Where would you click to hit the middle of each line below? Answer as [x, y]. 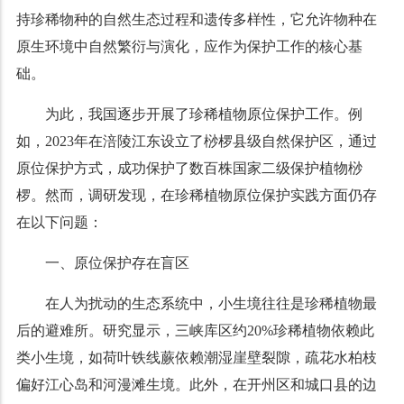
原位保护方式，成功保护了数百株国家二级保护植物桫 [189, 168]
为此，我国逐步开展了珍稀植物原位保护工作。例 [203, 114]
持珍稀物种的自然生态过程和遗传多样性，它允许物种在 [196, 19]
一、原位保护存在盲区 [117, 263]
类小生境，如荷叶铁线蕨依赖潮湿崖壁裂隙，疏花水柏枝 [196, 358]
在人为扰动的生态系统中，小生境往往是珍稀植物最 [211, 303]
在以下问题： [59, 222]
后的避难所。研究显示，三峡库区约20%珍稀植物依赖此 [195, 331]
